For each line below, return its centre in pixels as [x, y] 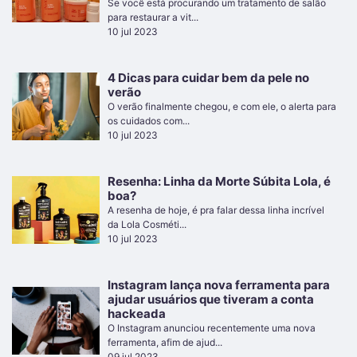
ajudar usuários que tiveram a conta [211, 299]
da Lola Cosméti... [147, 224]
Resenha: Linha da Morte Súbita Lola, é [219, 181]
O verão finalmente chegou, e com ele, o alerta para [222, 106]
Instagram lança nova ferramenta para [219, 284]
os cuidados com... [149, 120]
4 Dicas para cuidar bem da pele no [208, 77]
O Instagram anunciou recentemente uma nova [212, 328]
